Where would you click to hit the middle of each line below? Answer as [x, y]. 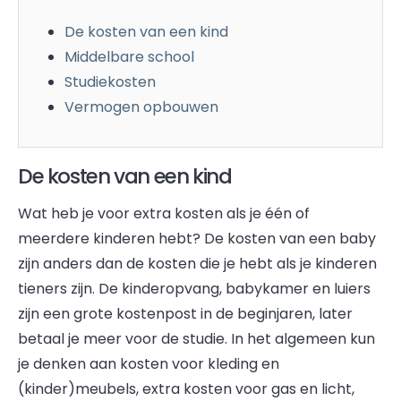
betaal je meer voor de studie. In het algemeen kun [196, 339]
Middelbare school [129, 57]
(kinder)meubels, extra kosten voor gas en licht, [186, 389]
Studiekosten [110, 82]
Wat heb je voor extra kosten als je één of [164, 213]
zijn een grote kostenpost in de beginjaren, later [185, 314]
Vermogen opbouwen [141, 107]
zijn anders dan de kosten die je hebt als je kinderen [197, 264]
